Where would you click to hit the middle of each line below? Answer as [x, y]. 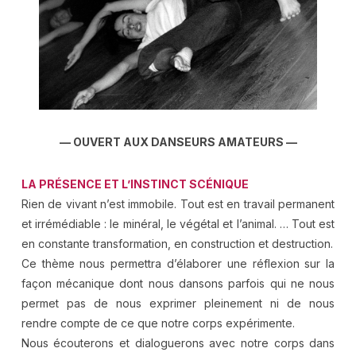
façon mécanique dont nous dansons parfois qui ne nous [178, 283]
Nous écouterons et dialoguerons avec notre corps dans [178, 342]
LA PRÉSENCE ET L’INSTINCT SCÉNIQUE [135, 184]
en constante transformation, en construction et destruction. [177, 243]
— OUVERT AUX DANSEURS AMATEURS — [178, 141]
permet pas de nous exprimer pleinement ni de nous [178, 303]
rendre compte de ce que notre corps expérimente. [158, 323]
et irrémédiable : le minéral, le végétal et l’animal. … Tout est [178, 223]
